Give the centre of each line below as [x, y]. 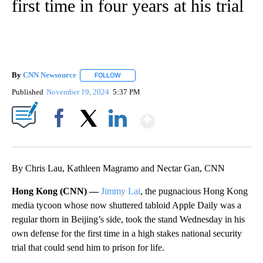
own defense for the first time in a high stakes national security [127, 233]
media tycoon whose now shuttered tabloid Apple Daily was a [127, 205]
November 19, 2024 [79, 92]
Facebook [61, 138]
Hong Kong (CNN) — [56, 191]
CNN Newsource [50, 75]
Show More [200, 116]
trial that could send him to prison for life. [88, 247]
